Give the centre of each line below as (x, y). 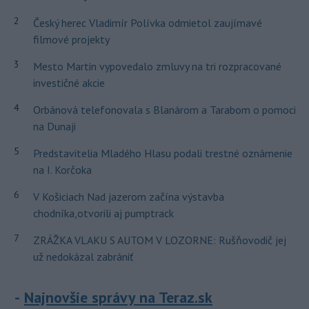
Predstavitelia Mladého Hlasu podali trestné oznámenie (162, 153)
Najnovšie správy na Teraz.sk (118, 298)
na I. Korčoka (62, 170)
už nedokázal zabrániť (83, 257)
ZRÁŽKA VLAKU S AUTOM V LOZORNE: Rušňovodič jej (159, 240)
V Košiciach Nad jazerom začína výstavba (128, 197)
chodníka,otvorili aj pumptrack (103, 213)
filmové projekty (71, 40)
